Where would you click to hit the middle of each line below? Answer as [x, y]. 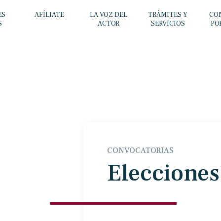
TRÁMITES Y [168, 15]
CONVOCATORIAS [140, 150]
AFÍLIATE [49, 15]
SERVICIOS [168, 23]
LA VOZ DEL [109, 15]
